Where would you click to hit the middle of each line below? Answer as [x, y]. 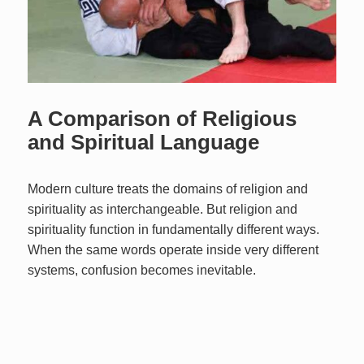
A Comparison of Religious [162, 119]
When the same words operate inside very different [173, 250]
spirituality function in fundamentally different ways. [174, 230]
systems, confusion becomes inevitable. [142, 271]
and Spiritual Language [144, 143]
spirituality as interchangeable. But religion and [163, 210]
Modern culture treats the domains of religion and [168, 189]
